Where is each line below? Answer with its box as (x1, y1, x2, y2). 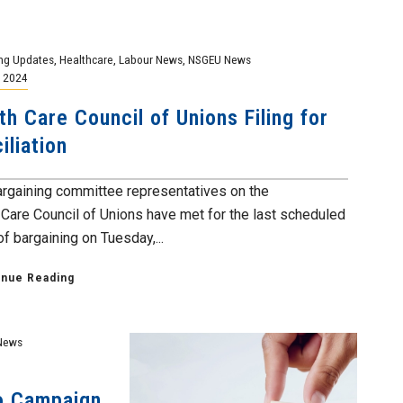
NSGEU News (187, 52, 251, 67)
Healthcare (58, 52, 113, 67)
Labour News (118, 52, 183, 67)
